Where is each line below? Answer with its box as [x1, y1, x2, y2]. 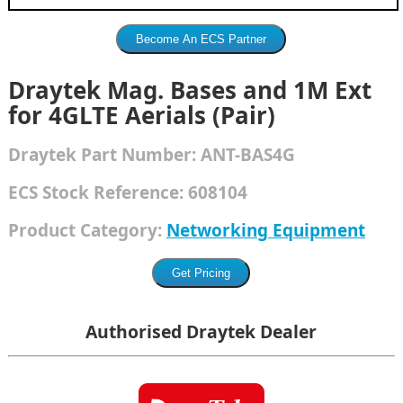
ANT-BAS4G [200, 143, 295, 167]
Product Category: [7, 219, 166, 243]
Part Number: [76, 143, 201, 167]
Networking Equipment [166, 219, 365, 243]
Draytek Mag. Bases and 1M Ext [7, 74, 372, 107]
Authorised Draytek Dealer [85, 319, 318, 345]
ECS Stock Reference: [7, 181, 188, 205]
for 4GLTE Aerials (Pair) [7, 99, 275, 132]
